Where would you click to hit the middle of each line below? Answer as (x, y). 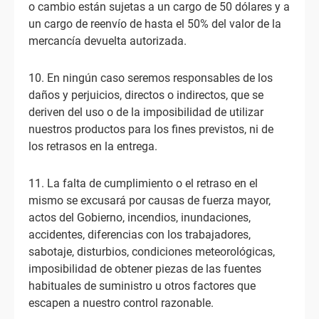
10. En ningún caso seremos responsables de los (151, 78)
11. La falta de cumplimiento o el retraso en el (143, 183)
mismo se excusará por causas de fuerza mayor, (150, 200)
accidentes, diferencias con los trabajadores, (140, 235)
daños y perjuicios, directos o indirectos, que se (146, 95)
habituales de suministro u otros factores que (142, 286)
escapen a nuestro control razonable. (121, 303)
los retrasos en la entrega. (93, 146)
